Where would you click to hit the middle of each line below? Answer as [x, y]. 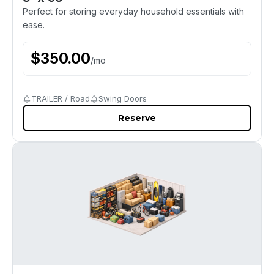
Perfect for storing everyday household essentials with [133, 11]
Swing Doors [123, 98]
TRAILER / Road [61, 98]
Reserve [137, 118]
